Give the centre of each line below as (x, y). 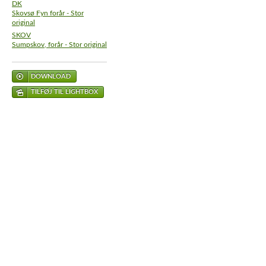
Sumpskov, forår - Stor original (59, 45)
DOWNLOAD (51, 76)
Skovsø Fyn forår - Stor (48, 13)
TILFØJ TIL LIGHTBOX (64, 92)
